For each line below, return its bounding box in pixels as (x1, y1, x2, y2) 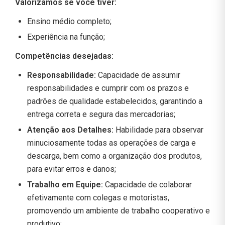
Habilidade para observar (116, 125, 203, 135)
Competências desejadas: (15, 51, 114, 61)
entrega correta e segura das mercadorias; (27, 109, 175, 120)
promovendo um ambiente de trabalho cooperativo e (27, 206, 210, 216)
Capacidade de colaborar (105, 180, 192, 190)
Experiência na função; (27, 32, 105, 42)
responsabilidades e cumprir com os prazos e (27, 83, 189, 93)
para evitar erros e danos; (27, 164, 116, 174)
